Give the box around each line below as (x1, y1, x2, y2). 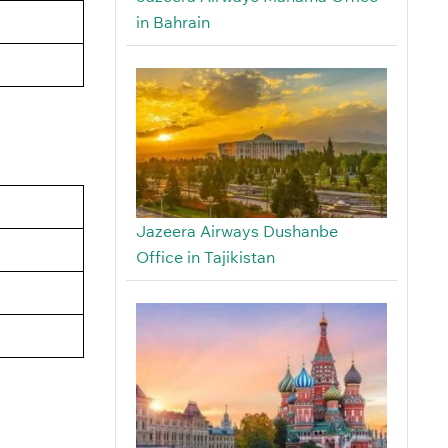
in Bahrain (135, 12, 210, 33)
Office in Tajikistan (135, 247, 275, 268)
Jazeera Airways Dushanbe (135, 221, 338, 242)
